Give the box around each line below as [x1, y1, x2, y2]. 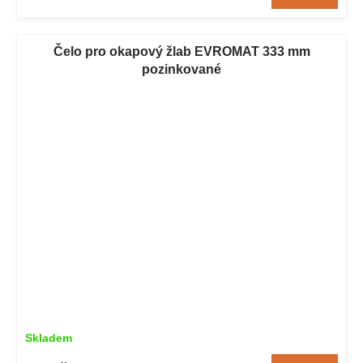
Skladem [25, 331, 72, 345]
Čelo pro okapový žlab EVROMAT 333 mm [53, 45, 310, 59]
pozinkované [142, 62, 221, 77]
